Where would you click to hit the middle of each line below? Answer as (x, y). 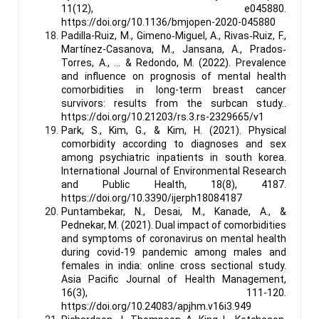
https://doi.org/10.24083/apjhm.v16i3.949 (156, 306)
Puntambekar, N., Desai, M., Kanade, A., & (174, 211)
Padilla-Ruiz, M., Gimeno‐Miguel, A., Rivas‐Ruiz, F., (174, 35)
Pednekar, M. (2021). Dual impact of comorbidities (174, 225)
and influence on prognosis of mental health (174, 76)
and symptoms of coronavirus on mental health (174, 238)
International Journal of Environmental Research (174, 171)
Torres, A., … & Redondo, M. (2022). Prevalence (174, 62)
